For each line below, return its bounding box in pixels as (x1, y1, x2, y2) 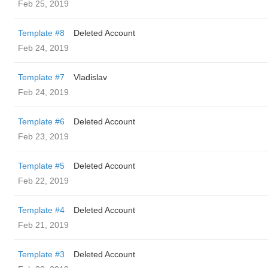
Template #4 (18, 205, 65, 215)
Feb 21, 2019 (18, 220, 69, 230)
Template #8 (18, 28, 65, 38)
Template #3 (18, 249, 65, 259)
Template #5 (18, 161, 65, 170)
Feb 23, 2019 (18, 132, 69, 141)
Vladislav (74, 72, 107, 82)
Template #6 (18, 117, 65, 126)
